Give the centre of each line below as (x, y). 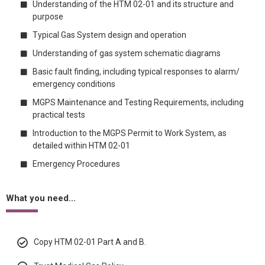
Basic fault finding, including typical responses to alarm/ (136, 72)
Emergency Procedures (76, 164)
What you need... (41, 198)
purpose (48, 17)
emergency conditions (74, 84)
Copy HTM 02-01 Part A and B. (90, 242)
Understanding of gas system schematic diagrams (127, 53)
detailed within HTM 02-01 (81, 146)
